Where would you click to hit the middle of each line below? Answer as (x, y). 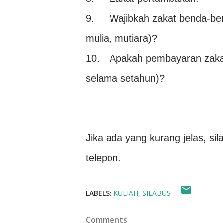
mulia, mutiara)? (121, 38)
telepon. (103, 158)
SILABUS (157, 193)
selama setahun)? (125, 78)
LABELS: (99, 193)
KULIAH (126, 193)
